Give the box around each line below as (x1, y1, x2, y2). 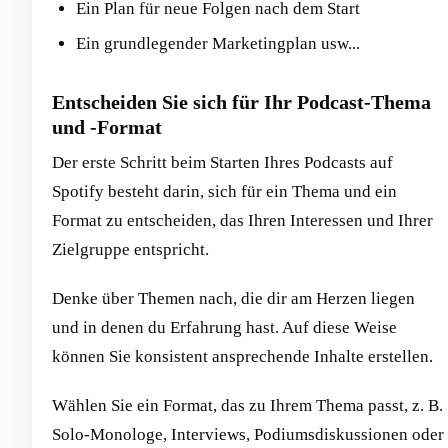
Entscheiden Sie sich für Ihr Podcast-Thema (52, 91, 431, 114)
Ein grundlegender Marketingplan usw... (76, 34, 360, 54)
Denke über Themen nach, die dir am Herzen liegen (52, 289, 415, 309)
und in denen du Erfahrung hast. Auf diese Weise (52, 318, 397, 338)
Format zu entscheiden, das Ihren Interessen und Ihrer (52, 211, 433, 231)
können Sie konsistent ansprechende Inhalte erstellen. (52, 347, 433, 367)
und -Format (52, 116, 162, 139)
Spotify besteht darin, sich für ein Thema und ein (52, 182, 397, 202)
